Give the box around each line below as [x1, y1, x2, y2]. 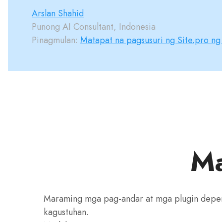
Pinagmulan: [32, 34, 80, 47]
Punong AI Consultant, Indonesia [32, 20, 156, 33]
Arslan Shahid [32, 7, 84, 20]
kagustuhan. [44, 206, 89, 219]
